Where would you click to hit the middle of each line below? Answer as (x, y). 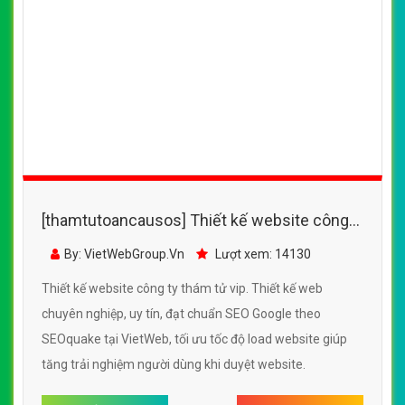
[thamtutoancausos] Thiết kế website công (195, 221)
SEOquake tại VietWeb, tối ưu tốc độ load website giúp (194, 339)
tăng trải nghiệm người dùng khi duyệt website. (174, 365)
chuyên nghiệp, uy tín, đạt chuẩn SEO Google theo (181, 314)
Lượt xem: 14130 (262, 254)
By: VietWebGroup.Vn (124, 254)
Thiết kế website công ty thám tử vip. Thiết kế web (182, 289)
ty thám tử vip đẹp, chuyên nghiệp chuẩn (187, 245)
